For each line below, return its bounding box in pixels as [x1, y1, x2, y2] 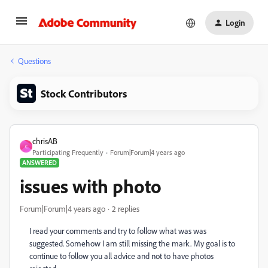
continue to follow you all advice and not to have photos [29, 251, 214, 261]
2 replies [112, 203, 139, 214]
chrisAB [32, 136, 57, 146]
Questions [18, 56, 51, 66]
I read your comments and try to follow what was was [29, 226, 206, 236]
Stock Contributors [41, 87, 127, 100]
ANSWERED [22, 158, 57, 167]
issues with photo [20, 174, 162, 198]
